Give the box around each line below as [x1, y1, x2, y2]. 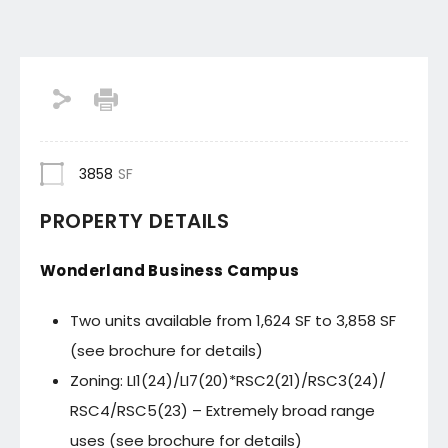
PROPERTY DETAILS [40, 206, 230, 235]
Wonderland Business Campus [40, 259, 300, 281]
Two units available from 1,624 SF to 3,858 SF [70, 309, 396, 331]
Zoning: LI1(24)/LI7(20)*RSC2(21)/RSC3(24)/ [70, 369, 386, 391]
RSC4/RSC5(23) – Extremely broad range [70, 399, 375, 421]
